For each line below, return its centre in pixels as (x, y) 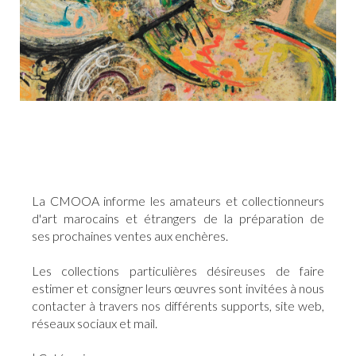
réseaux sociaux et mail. (95, 323)
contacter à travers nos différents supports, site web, (178, 306)
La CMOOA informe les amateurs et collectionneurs (178, 201)
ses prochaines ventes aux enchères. (130, 236)
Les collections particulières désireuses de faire (178, 271)
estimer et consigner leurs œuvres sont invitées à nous (178, 288)
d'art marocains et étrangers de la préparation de (178, 219)
